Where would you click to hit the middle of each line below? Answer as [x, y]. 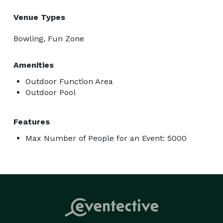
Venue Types [39, 17]
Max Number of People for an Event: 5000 [106, 138]
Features [32, 121]
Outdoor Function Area [69, 81]
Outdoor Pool [51, 92]
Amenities [34, 65]
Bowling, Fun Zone [49, 38]
